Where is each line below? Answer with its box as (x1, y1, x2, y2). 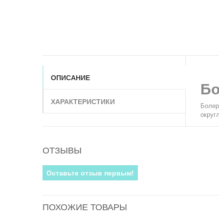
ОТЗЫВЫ (43, 146, 82, 155)
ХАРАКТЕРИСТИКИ (51, 96, 115, 106)
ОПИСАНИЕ (51, 72, 90, 82)
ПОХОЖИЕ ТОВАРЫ (43, 202, 127, 212)
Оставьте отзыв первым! (46, 168, 134, 177)
